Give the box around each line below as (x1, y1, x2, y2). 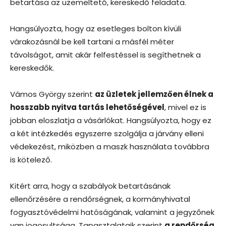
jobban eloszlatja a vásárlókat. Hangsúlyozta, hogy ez (10, 115, 211, 126)
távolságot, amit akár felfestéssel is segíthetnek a (10, 49, 201, 60)
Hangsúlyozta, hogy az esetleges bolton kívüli (10, 23, 181, 34)
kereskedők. (10, 62, 54, 73)
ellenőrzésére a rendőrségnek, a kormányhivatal (10, 193, 190, 204)
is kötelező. (10, 154, 52, 165)
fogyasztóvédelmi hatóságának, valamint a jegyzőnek (10, 206, 214, 217)
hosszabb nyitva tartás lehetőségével (10, 101, 164, 112)
